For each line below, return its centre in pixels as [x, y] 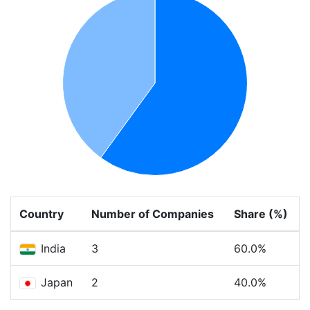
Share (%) [261, 214]
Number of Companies [153, 214]
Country [42, 214]
